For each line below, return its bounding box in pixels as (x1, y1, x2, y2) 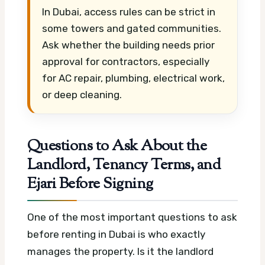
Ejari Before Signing (27, 173, 153, 196)
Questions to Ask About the (27, 135, 207, 159)
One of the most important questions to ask (27, 211, 237, 224)
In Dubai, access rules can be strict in (42, 5, 215, 18)
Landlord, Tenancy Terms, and (27, 154, 221, 177)
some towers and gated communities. (42, 22, 221, 34)
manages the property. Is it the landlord (27, 245, 214, 258)
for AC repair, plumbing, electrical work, (42, 72, 225, 84)
